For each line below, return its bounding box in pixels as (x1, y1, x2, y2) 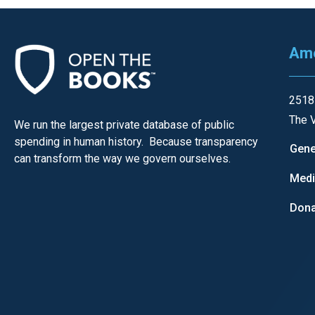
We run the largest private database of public (14, 118, 234, 132)
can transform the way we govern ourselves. (14, 152, 231, 166)
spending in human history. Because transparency (14, 135, 258, 149)
